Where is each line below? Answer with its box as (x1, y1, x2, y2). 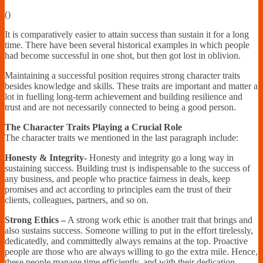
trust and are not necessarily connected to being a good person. (5, 102, 236, 112)
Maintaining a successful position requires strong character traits (5, 70, 240, 80)
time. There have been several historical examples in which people (5, 39, 249, 50)
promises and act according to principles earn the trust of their (5, 184, 231, 194)
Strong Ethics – (5, 214, 66, 225)
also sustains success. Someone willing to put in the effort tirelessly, (5, 225, 253, 235)
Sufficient (131, 15, 181, 29)
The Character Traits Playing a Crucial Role (5, 122, 182, 132)
